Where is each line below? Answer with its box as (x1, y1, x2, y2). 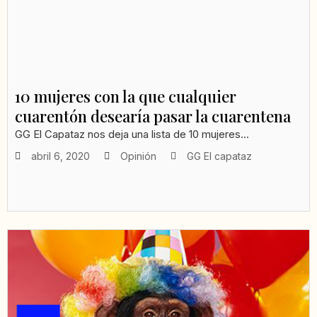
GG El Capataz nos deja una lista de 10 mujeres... (15, 127, 249, 142)
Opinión (120, 150, 156, 163)
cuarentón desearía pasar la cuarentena (15, 105, 291, 127)
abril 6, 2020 (31, 150, 90, 163)
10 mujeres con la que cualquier (15, 86, 236, 108)
